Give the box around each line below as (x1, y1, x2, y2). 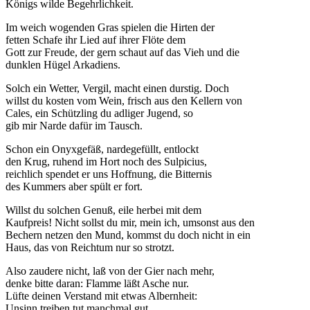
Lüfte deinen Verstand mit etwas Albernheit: (6, 289, 197, 302)
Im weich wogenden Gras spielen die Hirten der (6, 21, 215, 33)
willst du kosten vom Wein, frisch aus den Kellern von (6, 94, 242, 107)
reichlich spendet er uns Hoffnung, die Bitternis (6, 167, 212, 180)
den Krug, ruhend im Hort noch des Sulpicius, (6, 155, 207, 167)
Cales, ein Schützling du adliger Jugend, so (6, 107, 193, 119)
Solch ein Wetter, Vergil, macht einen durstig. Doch (6, 82, 229, 94)
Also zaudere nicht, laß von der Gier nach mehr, (6, 264, 215, 277)
